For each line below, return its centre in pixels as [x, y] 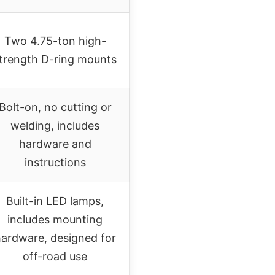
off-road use [55, 256]
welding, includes [55, 125]
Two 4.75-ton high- [55, 41]
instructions [55, 162]
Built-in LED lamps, [55, 201]
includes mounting [55, 219]
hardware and [55, 144]
